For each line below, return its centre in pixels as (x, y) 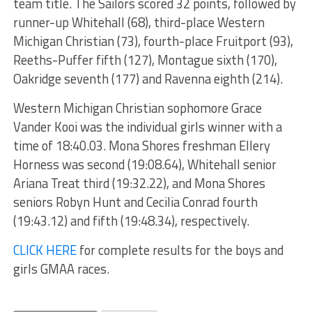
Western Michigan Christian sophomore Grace (137, 108)
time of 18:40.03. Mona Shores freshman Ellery (141, 145)
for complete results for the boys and (180, 250)
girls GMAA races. (61, 268)
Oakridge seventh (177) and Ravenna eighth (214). (148, 78)
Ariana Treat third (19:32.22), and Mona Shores (139, 183)
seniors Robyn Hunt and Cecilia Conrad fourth (135, 202)
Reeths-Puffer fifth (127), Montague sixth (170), (145, 60)
